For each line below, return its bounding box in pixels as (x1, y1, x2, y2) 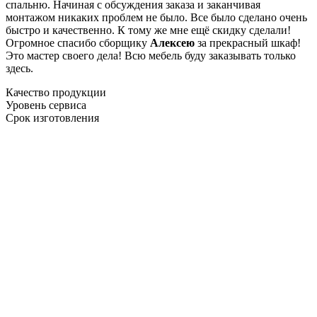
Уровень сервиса (6, 98, 86, 111)
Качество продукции (6, 86, 106, 98)
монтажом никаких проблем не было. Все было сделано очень (6, 11, 307, 23)
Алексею (150, 36, 195, 49)
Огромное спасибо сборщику (6, 36, 150, 49)
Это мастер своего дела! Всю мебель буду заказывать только (6, 49, 296, 62)
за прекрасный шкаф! (195, 36, 301, 49)
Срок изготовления (6, 111, 99, 124)
